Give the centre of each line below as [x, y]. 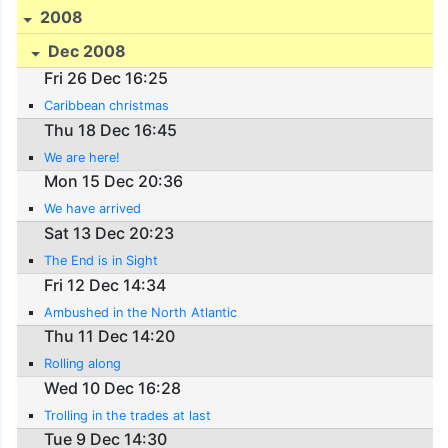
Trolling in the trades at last [128, 415]
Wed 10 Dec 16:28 [113, 387]
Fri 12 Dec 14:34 [105, 284]
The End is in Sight [101, 260]
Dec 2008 [85, 50]
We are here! [82, 157]
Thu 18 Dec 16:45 [111, 129]
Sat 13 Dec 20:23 [109, 232]
